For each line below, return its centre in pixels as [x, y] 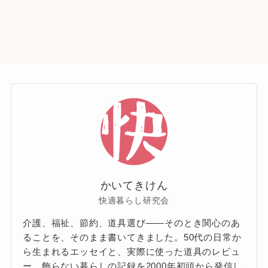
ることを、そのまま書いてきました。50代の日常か [132, 237]
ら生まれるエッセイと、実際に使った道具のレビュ [132, 252]
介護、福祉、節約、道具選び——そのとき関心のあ [132, 223]
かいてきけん [134, 186]
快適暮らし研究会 [134, 201]
